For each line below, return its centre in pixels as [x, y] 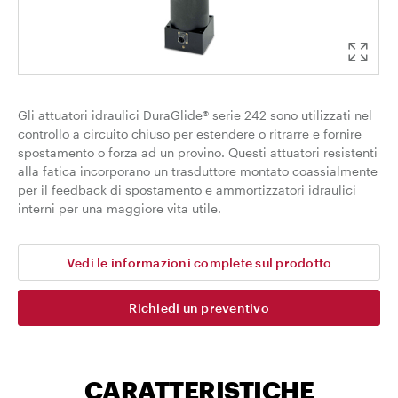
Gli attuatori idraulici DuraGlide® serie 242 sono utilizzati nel [195, 115]
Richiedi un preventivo [199, 308]
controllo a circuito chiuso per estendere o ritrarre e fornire [190, 134]
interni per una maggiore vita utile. [119, 208]
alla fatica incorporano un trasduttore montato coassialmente [198, 171]
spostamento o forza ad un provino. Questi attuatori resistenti [198, 152]
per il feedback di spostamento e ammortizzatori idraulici [187, 190]
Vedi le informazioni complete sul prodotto [199, 263]
